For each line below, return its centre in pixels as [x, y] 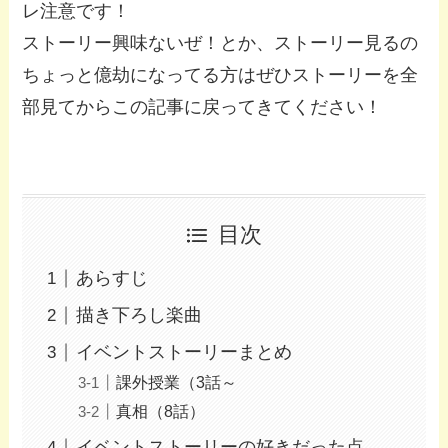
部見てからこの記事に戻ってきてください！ [202, 106]
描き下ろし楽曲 [139, 315]
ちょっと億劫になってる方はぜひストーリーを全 [220, 74]
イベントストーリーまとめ [184, 352]
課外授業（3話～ [177, 382]
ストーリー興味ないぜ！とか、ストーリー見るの [220, 42]
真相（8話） [161, 411]
